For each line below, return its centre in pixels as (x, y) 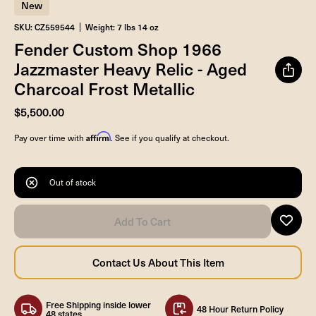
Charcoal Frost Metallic (104, 88)
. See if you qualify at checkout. (170, 137)
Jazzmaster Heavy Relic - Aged (130, 68)
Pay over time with (50, 137)
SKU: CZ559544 (44, 26)
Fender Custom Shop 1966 (118, 48)
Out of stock (73, 182)
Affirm (98, 136)
